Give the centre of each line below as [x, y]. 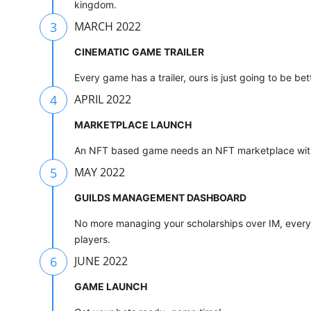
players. [92, 239]
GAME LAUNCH [111, 287]
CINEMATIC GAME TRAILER [139, 52]
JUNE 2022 [101, 261]
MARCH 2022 [108, 27]
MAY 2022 [100, 173]
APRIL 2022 [103, 100]
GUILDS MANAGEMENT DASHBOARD [160, 198]
